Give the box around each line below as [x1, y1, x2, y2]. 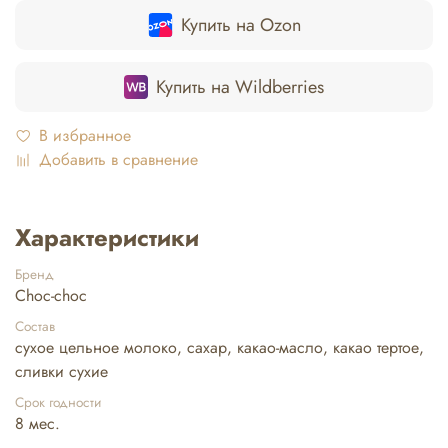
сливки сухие [15, 360, 108, 384]
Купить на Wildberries [156, 74, 324, 101]
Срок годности [15, 392, 101, 413]
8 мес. [15, 412, 60, 436]
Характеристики [15, 220, 199, 256]
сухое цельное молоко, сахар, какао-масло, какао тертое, [15, 336, 424, 360]
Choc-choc [15, 284, 87, 308]
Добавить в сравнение [39, 148, 198, 172]
